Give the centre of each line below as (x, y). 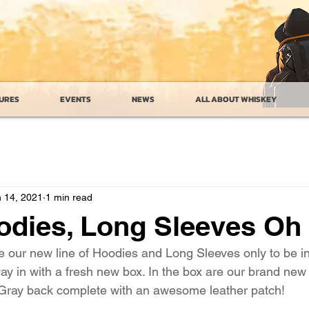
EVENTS (76, 99)
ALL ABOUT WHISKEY (236, 99)
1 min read (69, 198)
